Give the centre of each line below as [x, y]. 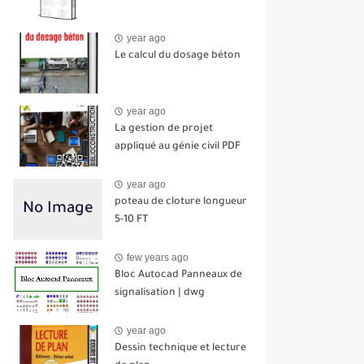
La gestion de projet [164, 129]
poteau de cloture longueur [181, 202]
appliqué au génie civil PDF [178, 147]
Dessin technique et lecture [180, 348]
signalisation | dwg [160, 293]
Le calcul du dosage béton [178, 56]
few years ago [158, 258]
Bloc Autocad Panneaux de [178, 275]
